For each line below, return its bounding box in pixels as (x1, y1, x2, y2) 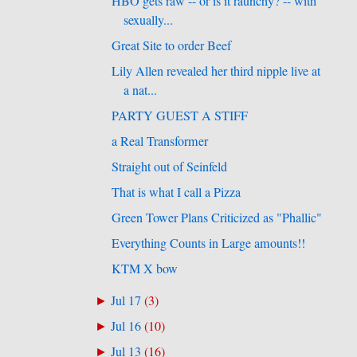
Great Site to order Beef (112, 36, 232, 54)
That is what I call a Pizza (112, 182, 241, 201)
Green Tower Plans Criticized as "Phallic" (112, 208, 323, 226)
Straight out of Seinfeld (112, 157, 228, 175)
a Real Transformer (112, 131, 209, 150)
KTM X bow (112, 259, 178, 277)
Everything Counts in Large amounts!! (112, 233, 306, 252)
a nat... (124, 80, 158, 99)
